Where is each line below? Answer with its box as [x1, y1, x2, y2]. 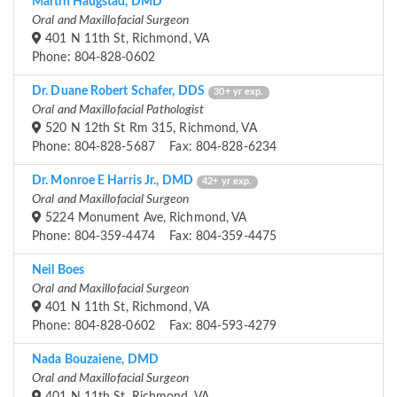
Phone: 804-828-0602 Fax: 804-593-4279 [32, 320, 276, 333]
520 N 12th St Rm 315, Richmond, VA [42, 122, 257, 136]
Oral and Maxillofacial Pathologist [32, 104, 205, 117]
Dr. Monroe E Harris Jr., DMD [32, 175, 193, 188]
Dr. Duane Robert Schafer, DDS [32, 85, 205, 98]
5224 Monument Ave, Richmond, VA [42, 212, 247, 225]
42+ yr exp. [202, 177, 253, 187]
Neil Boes [32, 264, 84, 277]
